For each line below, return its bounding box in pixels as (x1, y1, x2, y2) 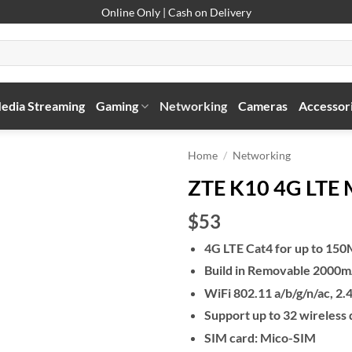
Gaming (95, 98, 138, 113)
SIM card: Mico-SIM (203, 329, 316, 345)
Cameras (237, 98, 288, 113)
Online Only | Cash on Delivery (101, 5, 251, 19)
